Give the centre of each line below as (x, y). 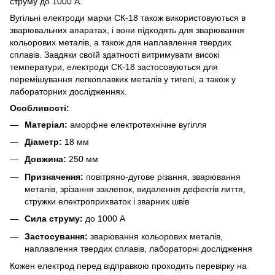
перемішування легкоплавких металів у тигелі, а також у (123, 79)
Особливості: (40, 108)
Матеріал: (46, 124)
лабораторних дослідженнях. (68, 91)
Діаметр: (43, 141)
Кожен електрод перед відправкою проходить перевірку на (128, 265)
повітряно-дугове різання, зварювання (162, 176)
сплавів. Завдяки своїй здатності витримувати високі (114, 54)
